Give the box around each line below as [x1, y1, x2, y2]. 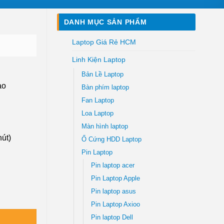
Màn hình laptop [81, 122, 128, 130]
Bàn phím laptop [81, 83, 129, 91]
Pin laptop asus [90, 187, 136, 195]
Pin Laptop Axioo [90, 200, 140, 208]
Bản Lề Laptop [81, 70, 123, 78]
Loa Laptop [81, 109, 113, 117]
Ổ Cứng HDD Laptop [81, 135, 141, 143]
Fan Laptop [81, 96, 114, 104]
